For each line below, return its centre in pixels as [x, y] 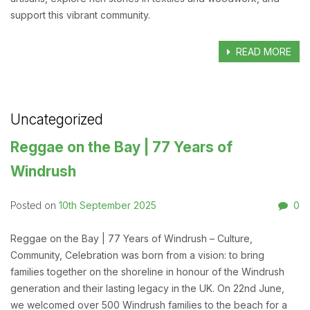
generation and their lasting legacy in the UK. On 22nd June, [147, 289]
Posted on [35, 206]
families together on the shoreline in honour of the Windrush [147, 272]
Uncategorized [57, 120]
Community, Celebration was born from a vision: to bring [137, 255]
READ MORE [263, 52]
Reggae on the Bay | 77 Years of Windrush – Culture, [131, 239]
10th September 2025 [108, 206]
